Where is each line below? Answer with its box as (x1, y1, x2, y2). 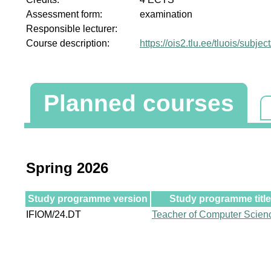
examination (140, 8, 192, 19)
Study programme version (28, 193, 148, 204)
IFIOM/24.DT (26, 209, 81, 220)
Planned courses (44, 90, 234, 116)
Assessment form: (26, 8, 102, 19)
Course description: (26, 38, 109, 48)
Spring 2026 (26, 159, 108, 176)
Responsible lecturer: (26, 23, 117, 34)
